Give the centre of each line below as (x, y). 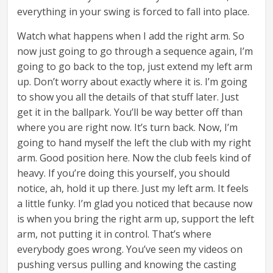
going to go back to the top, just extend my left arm (135, 67)
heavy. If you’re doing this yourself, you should (124, 173)
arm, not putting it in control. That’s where (115, 234)
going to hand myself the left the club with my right (134, 143)
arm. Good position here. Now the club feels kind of (134, 158)
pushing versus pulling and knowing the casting (127, 265)
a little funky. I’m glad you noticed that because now (135, 204)
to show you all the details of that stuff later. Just (128, 97)
